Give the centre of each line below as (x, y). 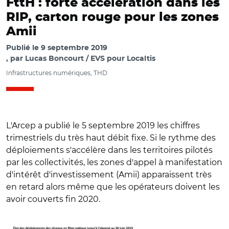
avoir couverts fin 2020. (53, 199)
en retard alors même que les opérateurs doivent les (113, 187)
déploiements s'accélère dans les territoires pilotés (109, 150)
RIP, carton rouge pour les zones (112, 17)
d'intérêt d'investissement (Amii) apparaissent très (109, 175)
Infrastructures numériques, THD (57, 73)
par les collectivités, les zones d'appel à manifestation (114, 162)
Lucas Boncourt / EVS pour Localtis (90, 59)
